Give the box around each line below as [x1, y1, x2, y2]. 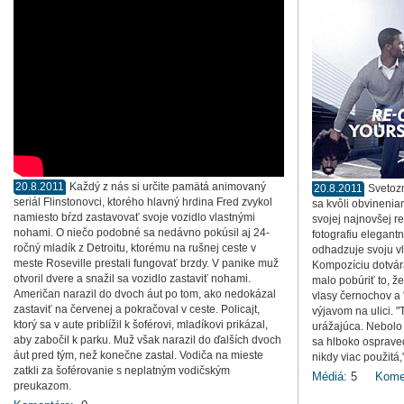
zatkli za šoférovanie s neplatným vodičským [14, 364, 230, 377]
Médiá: [312, 370, 351, 383]
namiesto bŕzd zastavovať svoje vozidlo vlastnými [14, 211, 255, 224]
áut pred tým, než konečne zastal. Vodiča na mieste [14, 349, 263, 362]
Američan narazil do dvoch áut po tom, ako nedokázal [14, 288, 276, 300]
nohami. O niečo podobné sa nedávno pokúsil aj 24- [14, 226, 270, 239]
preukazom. [14, 380, 71, 392]
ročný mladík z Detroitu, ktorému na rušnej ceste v [14, 242, 256, 254]
